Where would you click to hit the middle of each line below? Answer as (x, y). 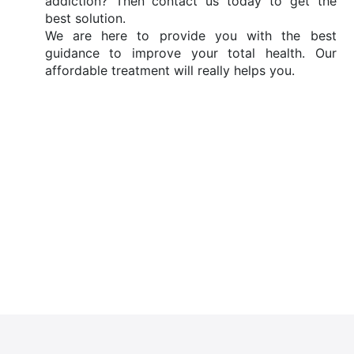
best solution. (85, 18)
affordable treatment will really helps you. (171, 70)
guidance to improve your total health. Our (190, 53)
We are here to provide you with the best (190, 36)
